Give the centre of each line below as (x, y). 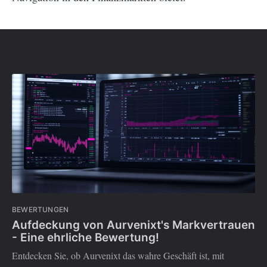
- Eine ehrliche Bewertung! (86, 237)
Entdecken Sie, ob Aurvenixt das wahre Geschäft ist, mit (118, 256)
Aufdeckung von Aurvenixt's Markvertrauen (133, 225)
